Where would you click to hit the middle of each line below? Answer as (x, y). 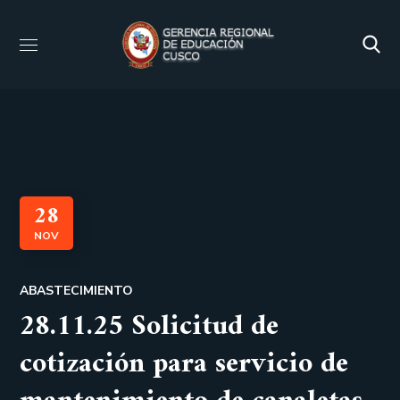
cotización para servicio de (184, 364)
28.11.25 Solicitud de (150, 327)
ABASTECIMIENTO (77, 291)
